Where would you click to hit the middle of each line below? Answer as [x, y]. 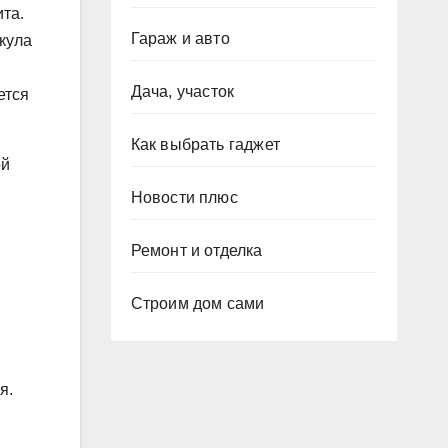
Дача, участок [182, 91]
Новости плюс [184, 197]
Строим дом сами [197, 303]
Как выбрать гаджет [205, 144]
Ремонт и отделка [196, 250]
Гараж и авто [180, 38]
